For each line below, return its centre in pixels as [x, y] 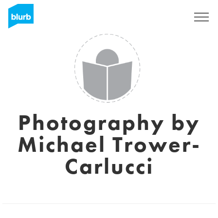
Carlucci [109, 166]
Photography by [109, 123]
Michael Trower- [109, 145]
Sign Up [163, 17]
